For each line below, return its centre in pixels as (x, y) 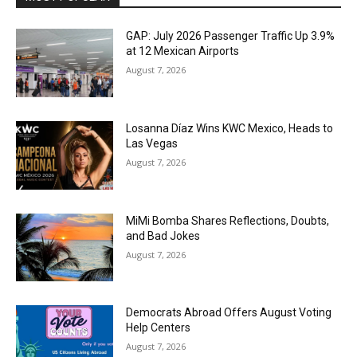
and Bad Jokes (163, 235)
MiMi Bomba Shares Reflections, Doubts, (228, 220)
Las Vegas (152, 144)
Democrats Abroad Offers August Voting (229, 313)
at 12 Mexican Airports (183, 51)
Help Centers (159, 328)
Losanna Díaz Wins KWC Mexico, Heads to (230, 129)
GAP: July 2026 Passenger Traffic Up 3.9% (231, 36)
